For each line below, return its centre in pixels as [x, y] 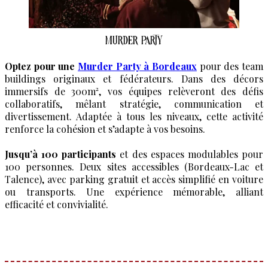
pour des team [230, 66]
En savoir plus [134, 234]
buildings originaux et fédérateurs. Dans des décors [134, 79]
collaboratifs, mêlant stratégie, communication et [134, 104]
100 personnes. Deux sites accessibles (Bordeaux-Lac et [134, 167]
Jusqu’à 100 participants [61, 154]
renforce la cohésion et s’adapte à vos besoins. [105, 129]
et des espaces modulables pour [190, 154]
